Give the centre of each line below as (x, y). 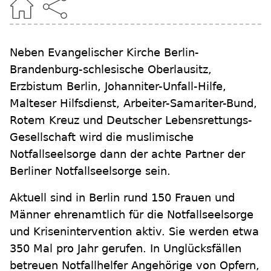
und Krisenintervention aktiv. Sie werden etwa (134, 232)
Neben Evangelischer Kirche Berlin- (104, 53)
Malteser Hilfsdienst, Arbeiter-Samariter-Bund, (133, 103)
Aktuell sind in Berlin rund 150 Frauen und (122, 198)
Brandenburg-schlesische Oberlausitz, (111, 70)
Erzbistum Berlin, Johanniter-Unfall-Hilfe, (118, 87)
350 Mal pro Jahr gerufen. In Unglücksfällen (126, 249)
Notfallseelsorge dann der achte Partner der (127, 154)
